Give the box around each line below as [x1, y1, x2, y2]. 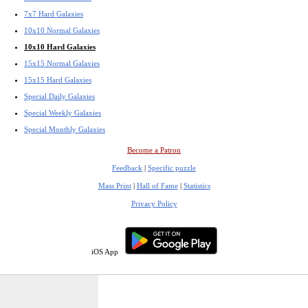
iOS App [91, 247, 118, 256]
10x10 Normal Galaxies [24, 25, 100, 34]
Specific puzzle [148, 163, 196, 172]
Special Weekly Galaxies [24, 108, 101, 117]
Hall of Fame [136, 181, 178, 190]
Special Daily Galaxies [24, 91, 95, 100]
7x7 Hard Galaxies [24, 9, 83, 18]
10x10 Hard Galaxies [24, 42, 96, 51]
